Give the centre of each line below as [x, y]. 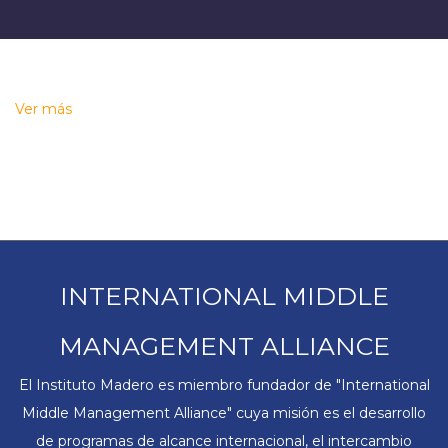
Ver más [43, 108]
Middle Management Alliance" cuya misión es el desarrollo [224, 412]
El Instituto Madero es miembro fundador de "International [224, 384]
